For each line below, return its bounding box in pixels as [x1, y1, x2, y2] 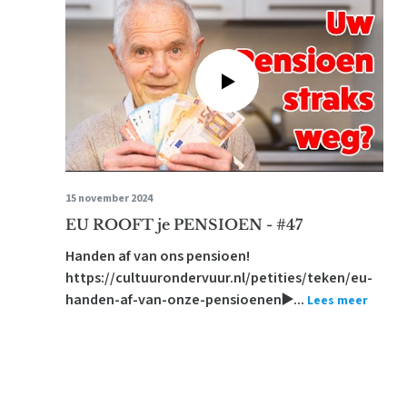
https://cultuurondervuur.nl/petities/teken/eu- [65, 268, 372, 288]
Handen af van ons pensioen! [65, 246, 250, 266]
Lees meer [307, 292, 368, 310]
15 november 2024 [65, 191, 153, 206]
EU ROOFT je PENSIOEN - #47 [65, 215, 303, 233]
